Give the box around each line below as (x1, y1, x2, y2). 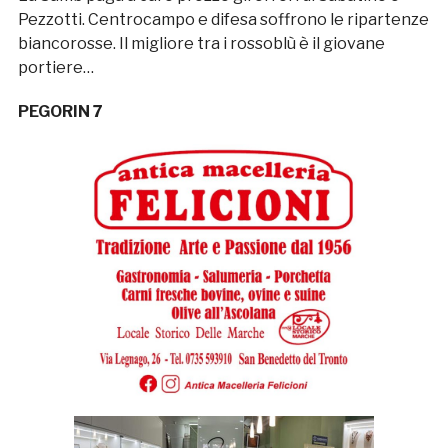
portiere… (17, 58, 94, 78)
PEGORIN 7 (17, 102, 103, 122)
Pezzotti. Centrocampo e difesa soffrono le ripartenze (17, 10, 429, 30)
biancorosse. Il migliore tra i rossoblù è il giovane (17, 34, 385, 54)
